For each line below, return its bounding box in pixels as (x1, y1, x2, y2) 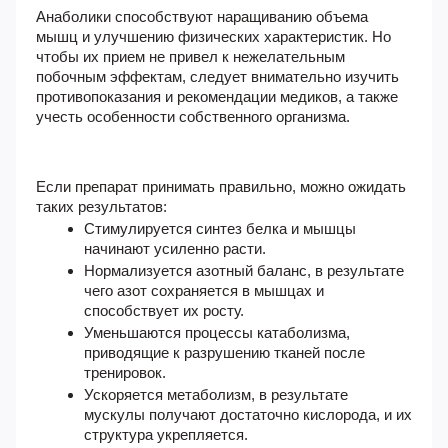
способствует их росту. (84, 302, 244, 319)
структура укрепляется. (84, 426, 248, 443)
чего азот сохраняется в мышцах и (84, 282, 324, 299)
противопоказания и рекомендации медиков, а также (36, 88, 398, 105)
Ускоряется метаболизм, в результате (84, 386, 348, 403)
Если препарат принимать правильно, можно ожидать (36, 178, 406, 195)
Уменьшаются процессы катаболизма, (84, 324, 350, 341)
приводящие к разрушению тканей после (84, 344, 365, 361)
